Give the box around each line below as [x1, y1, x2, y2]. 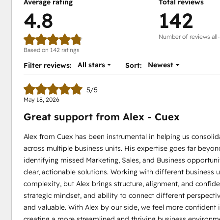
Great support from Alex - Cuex [23, 110, 180, 123]
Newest [148, 60, 174, 69]
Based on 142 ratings [23, 46, 80, 54]
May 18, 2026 [23, 96, 59, 103]
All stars [77, 60, 105, 69]
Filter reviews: [23, 61, 71, 70]
